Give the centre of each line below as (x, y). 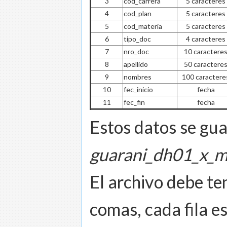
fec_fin (134, 102)
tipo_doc (137, 39)
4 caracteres (206, 39)
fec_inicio (138, 89)
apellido (136, 64)
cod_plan (138, 13)
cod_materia (143, 26)
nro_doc (136, 51)
